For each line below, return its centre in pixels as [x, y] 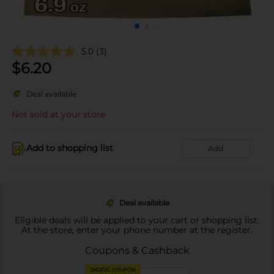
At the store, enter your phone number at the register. [137, 230]
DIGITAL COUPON [113, 269]
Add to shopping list [70, 148]
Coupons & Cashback [137, 250]
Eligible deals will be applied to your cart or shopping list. [137, 220]
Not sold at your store [58, 114]
